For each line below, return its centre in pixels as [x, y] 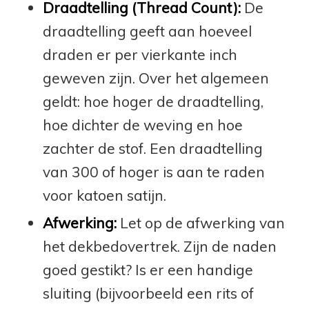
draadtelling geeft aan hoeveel [147, 31]
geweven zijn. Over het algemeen [156, 78]
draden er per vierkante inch [140, 55]
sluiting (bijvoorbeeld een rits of [148, 293]
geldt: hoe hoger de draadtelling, [153, 102]
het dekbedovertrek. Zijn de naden [159, 247]
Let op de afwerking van [200, 223]
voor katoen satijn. [104, 196]
